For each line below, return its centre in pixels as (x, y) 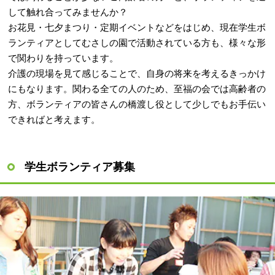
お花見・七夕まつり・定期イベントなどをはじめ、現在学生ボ (137, 27)
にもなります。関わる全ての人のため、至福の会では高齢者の (137, 88)
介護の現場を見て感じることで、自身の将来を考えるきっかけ (137, 73)
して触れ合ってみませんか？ (68, 12)
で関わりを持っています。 (64, 58)
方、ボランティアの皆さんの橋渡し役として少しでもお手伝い (137, 104)
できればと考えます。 (54, 119)
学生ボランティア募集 (80, 167)
